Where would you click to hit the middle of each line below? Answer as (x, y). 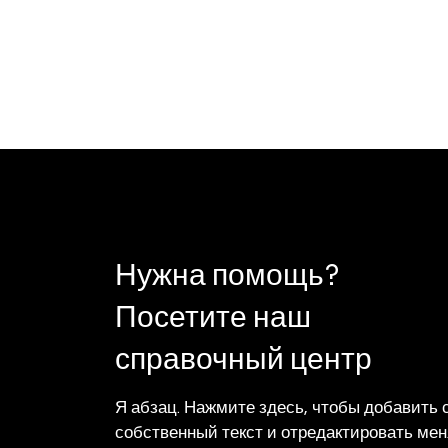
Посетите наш (212, 317)
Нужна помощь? (227, 275)
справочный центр (243, 359)
